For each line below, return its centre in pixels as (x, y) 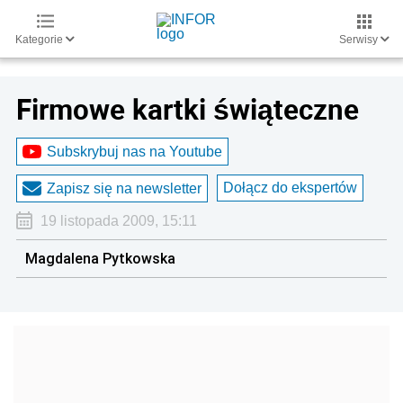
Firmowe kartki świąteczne (188, 109)
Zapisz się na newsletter (124, 188)
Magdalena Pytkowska (100, 258)
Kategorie (40, 40)
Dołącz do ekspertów (290, 188)
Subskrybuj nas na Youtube (134, 151)
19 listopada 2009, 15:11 (118, 221)
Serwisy (360, 40)
